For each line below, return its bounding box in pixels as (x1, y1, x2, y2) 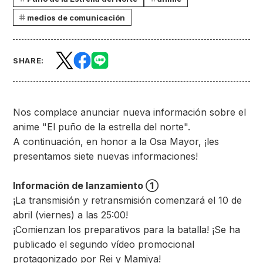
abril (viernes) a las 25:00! (13, 209, 128, 221)
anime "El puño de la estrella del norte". (13, 121, 190, 133)
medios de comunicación (26, 12, 125, 22)
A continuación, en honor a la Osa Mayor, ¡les (13, 136, 219, 147)
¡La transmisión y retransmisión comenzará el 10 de (13, 194, 242, 206)
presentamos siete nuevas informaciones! (13, 150, 198, 162)
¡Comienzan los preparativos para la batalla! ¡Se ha (13, 224, 240, 235)
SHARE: (13, 56, 44, 65)
